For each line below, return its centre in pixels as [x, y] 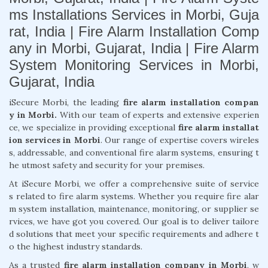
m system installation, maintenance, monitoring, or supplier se [134, 208]
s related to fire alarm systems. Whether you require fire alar [134, 196]
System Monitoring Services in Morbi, [134, 65]
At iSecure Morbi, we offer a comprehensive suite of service [134, 183]
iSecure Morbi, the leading [66, 102]
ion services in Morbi [55, 140]
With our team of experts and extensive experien [158, 115]
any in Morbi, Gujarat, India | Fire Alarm [134, 48]
